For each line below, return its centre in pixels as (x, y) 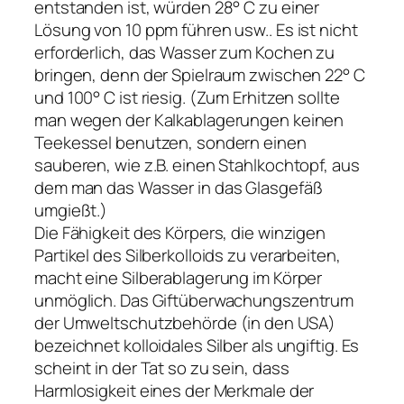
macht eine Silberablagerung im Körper (179, 278)
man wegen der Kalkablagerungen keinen (189, 120)
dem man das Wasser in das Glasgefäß (179, 188)
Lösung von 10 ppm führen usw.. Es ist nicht (196, 30)
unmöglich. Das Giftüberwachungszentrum (194, 301)
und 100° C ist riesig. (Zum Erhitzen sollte (187, 98)
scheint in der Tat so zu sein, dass (162, 368)
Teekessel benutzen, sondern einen (170, 143)
